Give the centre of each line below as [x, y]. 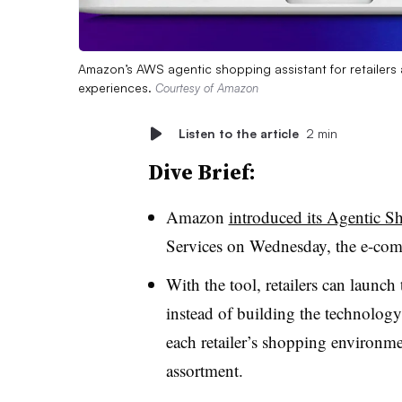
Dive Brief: [201, 171]
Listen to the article [238, 133]
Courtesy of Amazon [207, 87]
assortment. [207, 370]
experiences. [117, 87]
